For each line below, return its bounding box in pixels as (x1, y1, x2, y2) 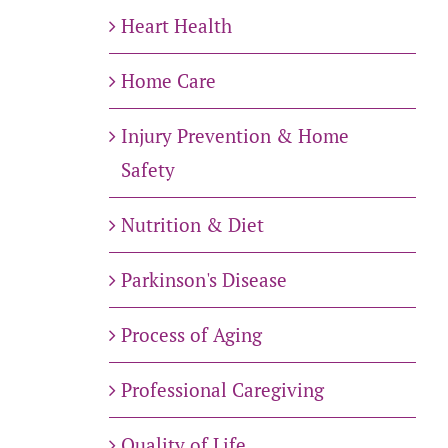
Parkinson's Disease (120, 267, 287, 293)
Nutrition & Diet (120, 212, 264, 238)
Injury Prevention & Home (120, 123, 349, 149)
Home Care (120, 68, 216, 94)
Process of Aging (120, 322, 262, 348)
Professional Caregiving (120, 377, 324, 403)
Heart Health (120, 13, 232, 39)
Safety (120, 157, 175, 183)
